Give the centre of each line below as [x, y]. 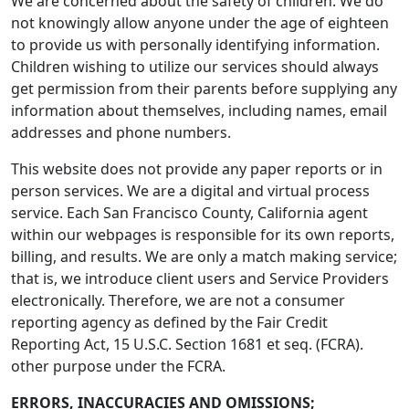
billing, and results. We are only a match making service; [204, 257]
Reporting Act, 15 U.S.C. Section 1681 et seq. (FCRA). [187, 344]
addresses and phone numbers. [121, 132]
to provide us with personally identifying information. [195, 45]
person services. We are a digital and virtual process [190, 191]
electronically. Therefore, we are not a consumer [178, 300]
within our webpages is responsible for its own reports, [203, 235]
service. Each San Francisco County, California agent [189, 213]
